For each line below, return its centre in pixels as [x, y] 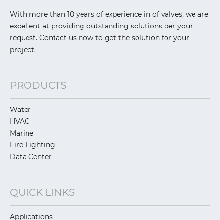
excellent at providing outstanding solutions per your [101, 26]
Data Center [31, 156]
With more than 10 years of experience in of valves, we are [109, 14]
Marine [22, 133]
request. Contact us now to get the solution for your [99, 38]
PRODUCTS [38, 85]
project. [23, 49]
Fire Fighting [32, 145]
